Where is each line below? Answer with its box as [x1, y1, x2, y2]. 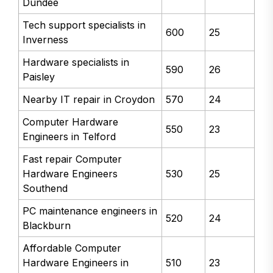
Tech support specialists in [23, 19, 146, 32]
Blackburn [23, 219, 71, 232]
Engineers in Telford [23, 130, 116, 143]
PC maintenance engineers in [23, 205, 158, 218]
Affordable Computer [23, 242, 122, 255]
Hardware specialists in [23, 56, 130, 69]
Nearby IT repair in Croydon [23, 93, 155, 106]
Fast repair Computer [23, 153, 122, 166]
